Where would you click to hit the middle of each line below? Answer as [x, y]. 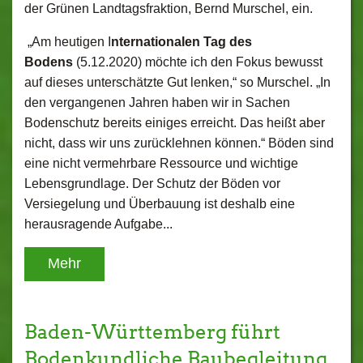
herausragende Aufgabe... [98, 224]
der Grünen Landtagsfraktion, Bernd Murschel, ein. [169, 9]
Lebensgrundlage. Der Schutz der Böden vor [152, 184]
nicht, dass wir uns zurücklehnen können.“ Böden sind [179, 143]
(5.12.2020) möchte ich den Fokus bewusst [198, 62]
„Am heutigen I [68, 42]
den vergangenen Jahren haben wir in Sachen [157, 102]
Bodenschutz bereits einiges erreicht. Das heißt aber [175, 123]
